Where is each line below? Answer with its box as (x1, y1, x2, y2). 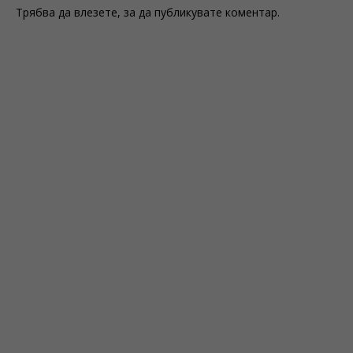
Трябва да (16, 5, 74, 20)
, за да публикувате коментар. (117, 5, 280, 20)
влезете (74, 5, 117, 20)
